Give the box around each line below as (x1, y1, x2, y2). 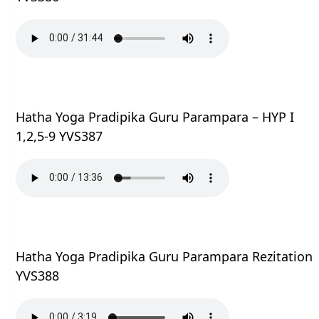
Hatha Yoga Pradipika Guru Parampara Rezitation (16, 247, 313, 265)
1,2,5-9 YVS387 (16, 127, 103, 145)
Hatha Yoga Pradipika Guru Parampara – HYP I (16, 108, 295, 125)
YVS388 (16, 266, 60, 284)
